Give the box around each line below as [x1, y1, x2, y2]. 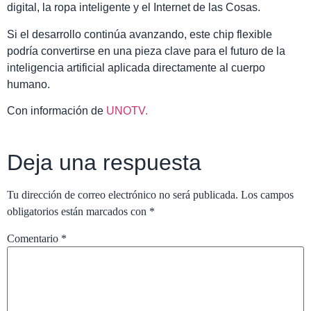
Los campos [241, 188, 294, 201]
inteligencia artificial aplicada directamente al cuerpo [7, 61, 265, 74]
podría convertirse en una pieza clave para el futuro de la [7, 44, 285, 57]
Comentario [7, 233, 61, 245]
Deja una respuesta [7, 149, 201, 175]
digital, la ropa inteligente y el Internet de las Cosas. [7, 1, 260, 14]
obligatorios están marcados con [7, 205, 149, 217]
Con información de [7, 105, 106, 117]
